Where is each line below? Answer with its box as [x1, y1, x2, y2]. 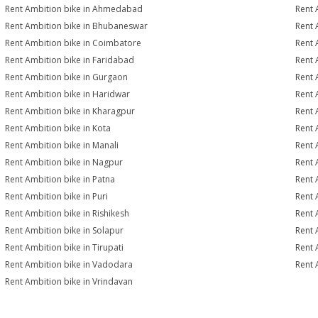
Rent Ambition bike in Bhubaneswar [5, 20, 148, 32]
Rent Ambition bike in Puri [5, 190, 109, 202]
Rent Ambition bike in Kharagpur [5, 105, 136, 117]
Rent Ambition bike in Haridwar [5, 88, 131, 100]
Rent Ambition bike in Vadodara [5, 258, 133, 270]
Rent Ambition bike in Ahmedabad [5, 3, 143, 15]
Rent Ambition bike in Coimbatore [5, 37, 142, 49]
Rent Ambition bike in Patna [5, 173, 116, 185]
